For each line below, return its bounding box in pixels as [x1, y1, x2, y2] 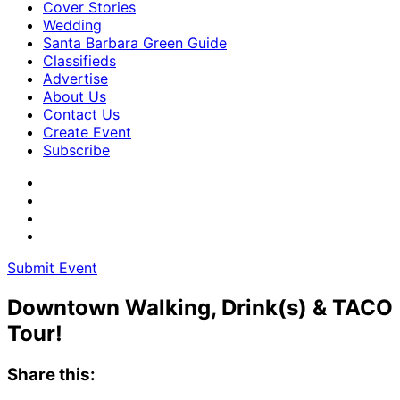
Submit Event [7, 259, 97, 277]
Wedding [43, 16, 102, 34]
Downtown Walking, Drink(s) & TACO [7, 294, 393, 321]
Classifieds [43, 52, 116, 70]
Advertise [43, 70, 108, 87]
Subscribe [43, 141, 110, 159]
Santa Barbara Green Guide [43, 34, 227, 52]
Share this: [7, 363, 96, 385]
